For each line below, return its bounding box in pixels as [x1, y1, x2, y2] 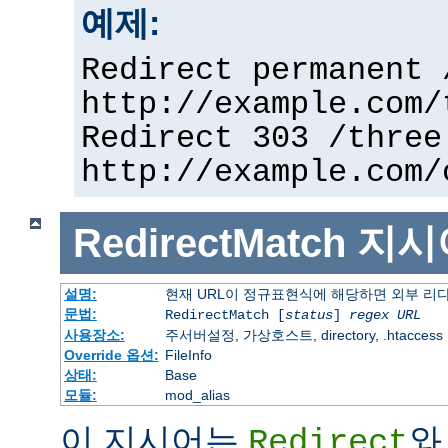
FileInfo [164, 347, 212, 364]
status [284, 307, 333, 324]
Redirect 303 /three [81, 121, 442, 158]
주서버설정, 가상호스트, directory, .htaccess [164, 327, 443, 344]
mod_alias [164, 387, 230, 404]
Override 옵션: [63, 347, 159, 364]
